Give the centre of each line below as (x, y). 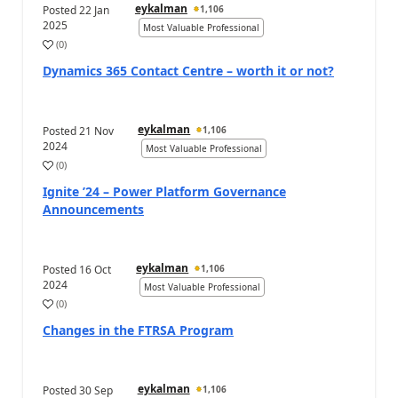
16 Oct (95, 270)
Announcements (93, 209)
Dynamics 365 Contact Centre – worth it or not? (188, 71)
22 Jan (94, 10)
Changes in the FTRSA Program (138, 330)
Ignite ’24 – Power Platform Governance (164, 191)
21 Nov (96, 131)
